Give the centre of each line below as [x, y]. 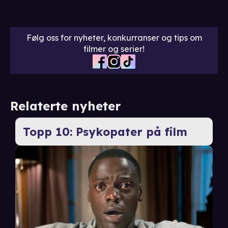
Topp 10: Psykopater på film [105, 132]
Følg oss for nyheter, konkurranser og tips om [114, 38]
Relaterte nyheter [65, 106]
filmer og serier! [114, 49]
